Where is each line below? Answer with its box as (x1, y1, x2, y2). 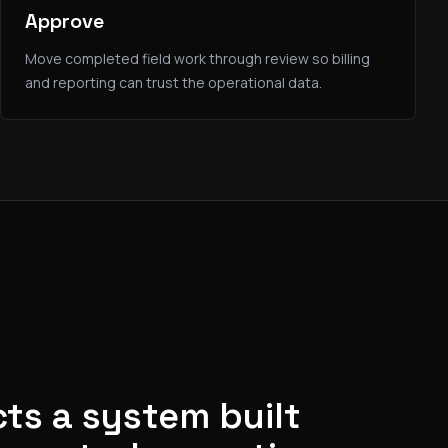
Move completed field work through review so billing (25, 49, 370, 68)
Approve (25, 8, 104, 34)
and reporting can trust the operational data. (25, 73, 322, 92)
